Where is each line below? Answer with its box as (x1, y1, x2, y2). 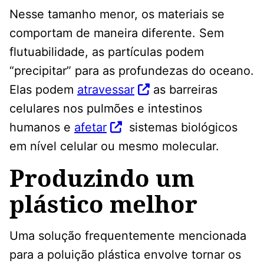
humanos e (9, 120, 74, 135)
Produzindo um (9, 161, 194, 194)
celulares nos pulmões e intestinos (9, 101, 202, 116)
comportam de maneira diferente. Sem (9, 26, 224, 41)
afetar (74, 120, 107, 135)
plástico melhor (9, 187, 197, 220)
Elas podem (9, 82, 77, 97)
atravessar (77, 82, 134, 97)
